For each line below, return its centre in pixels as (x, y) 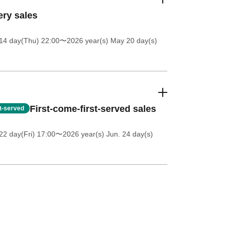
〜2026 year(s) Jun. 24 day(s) (104, 134)
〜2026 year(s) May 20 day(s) (108, 41)
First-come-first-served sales (93, 109)
